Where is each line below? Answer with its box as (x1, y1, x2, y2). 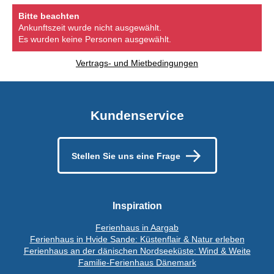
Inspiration (112, 200, 162, 212)
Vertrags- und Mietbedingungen (76, 57, 198, 68)
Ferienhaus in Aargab (95, 223, 179, 233)
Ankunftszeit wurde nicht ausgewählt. (18, 22, 161, 32)
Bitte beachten (18, 10, 80, 21)
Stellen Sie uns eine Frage (71, 150, 180, 161)
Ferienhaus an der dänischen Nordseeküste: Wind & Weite (23, 246, 251, 256)
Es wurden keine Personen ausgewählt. (18, 34, 171, 44)
